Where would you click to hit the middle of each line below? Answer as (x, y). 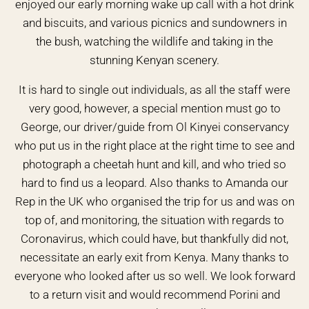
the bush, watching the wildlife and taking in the (154, 41)
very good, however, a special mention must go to (154, 108)
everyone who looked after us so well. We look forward (154, 276)
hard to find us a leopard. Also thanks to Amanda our (154, 183)
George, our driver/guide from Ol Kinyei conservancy (154, 127)
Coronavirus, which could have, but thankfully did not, (154, 239)
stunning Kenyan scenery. (154, 60)
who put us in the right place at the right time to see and (154, 146)
